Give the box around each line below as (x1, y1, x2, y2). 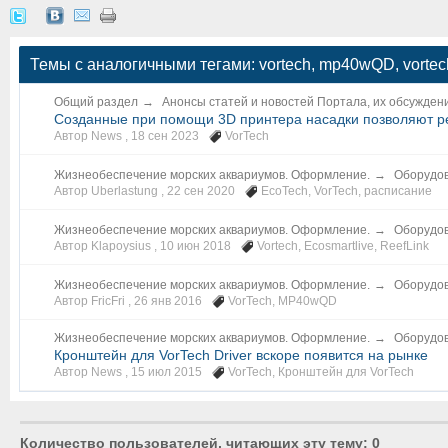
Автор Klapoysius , (54, 238, 160, 253)
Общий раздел (54, 94, 138, 109)
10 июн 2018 (160, 238, 231, 253)
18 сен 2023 (131, 128, 199, 143)
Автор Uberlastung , (54, 183, 167, 198)
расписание (364, 183, 432, 198)
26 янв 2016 (134, 293, 202, 308)
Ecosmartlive (304, 238, 374, 253)
